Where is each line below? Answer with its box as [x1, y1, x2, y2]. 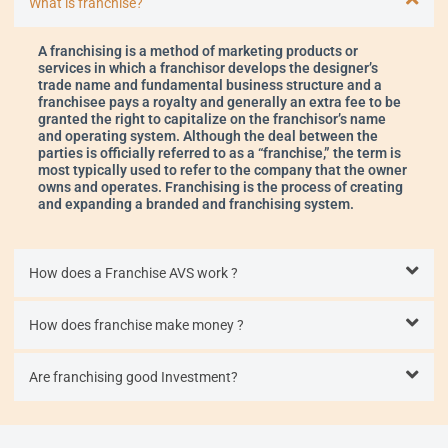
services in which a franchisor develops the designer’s [38, 59, 378, 76]
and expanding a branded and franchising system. [38, 195, 354, 212]
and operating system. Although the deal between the [38, 127, 378, 144]
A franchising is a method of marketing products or [38, 42, 358, 59]
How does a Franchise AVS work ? [29, 264, 238, 281]
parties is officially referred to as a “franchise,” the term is [38, 144, 401, 161]
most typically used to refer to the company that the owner [38, 161, 407, 178]
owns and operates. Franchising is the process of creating [38, 178, 403, 195]
